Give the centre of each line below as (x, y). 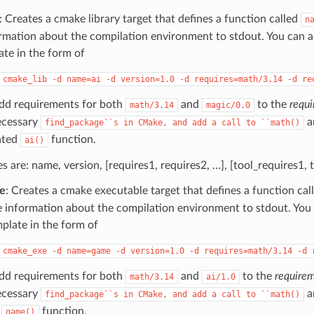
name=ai (83, 79)
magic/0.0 (228, 105)
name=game (88, 251)
